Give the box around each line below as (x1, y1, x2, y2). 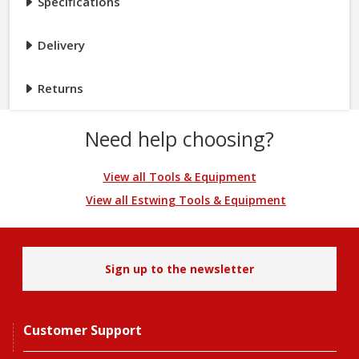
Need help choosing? (85, 125, 274, 153)
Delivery (34, 37, 85, 54)
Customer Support (23, 321, 142, 340)
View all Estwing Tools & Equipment (86, 192, 286, 208)
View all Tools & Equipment (103, 169, 256, 185)
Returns (34, 80, 83, 97)
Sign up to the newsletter (105, 261, 254, 277)
